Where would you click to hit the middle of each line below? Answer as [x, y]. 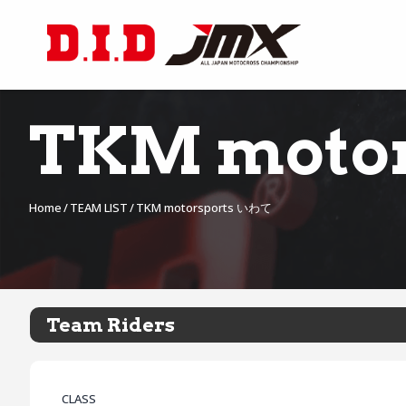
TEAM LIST [98, 208]
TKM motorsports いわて [203, 208]
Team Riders [111, 325]
